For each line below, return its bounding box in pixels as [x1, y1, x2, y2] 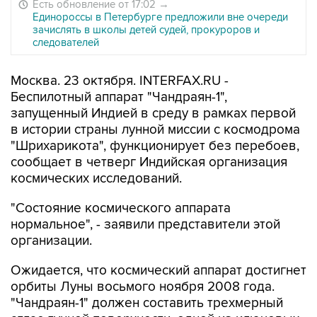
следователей [33, 36, 99, 49]
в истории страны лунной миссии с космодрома [11, 122, 300, 138]
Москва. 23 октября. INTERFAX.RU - [11, 73, 229, 89]
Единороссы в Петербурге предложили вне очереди [33, 11, 288, 23]
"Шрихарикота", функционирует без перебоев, [11, 138, 299, 154]
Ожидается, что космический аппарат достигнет [11, 263, 306, 279]
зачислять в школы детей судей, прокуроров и [33, 23, 260, 36]
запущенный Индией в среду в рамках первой [11, 105, 296, 122]
